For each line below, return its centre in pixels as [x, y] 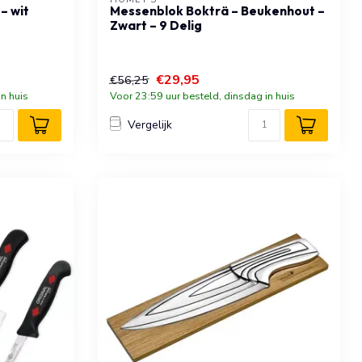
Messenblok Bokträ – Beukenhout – [217, 11]
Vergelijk [150, 125]
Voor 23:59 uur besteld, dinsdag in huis [202, 95]
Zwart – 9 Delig [156, 25]
